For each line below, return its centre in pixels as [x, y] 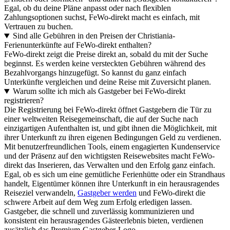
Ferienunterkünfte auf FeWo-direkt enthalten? [78, 45]
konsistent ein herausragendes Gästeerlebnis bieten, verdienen [104, 221]
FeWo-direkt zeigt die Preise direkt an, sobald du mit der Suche [106, 54]
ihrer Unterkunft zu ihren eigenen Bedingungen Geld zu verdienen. [113, 138]
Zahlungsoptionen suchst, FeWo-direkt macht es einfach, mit [102, 17]
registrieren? [24, 101]
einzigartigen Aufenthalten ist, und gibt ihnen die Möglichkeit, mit [110, 128]
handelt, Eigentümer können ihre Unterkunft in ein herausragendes [112, 184]
